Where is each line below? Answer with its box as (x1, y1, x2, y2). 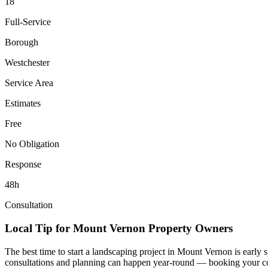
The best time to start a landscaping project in (5, 246, 177, 257)
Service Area (5, 78, 53, 89)
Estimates (5, 98, 41, 109)
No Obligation (5, 139, 59, 150)
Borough (5, 37, 38, 48)
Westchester (5, 57, 50, 68)
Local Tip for (5, 222, 73, 235)
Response (5, 159, 41, 170)
